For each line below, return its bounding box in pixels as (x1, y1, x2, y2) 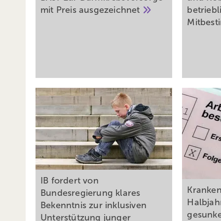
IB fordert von (40, 176, 99, 186)
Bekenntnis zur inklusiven (40, 200, 147, 211)
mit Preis (40, 5, 79, 15)
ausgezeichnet (79, 5, 143, 15)
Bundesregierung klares (40, 188, 141, 198)
